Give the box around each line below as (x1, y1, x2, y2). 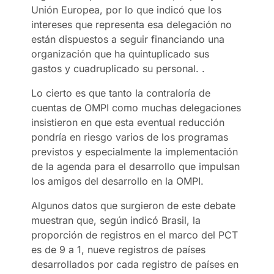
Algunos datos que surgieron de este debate (31, 199, 236, 212)
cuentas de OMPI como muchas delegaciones (31, 101, 242, 114)
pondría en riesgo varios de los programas (31, 130, 229, 143)
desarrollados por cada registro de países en (31, 257, 239, 270)
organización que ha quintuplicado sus (31, 47, 210, 60)
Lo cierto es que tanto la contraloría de (31, 86, 211, 99)
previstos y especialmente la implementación (31, 145, 239, 158)
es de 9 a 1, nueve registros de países (31, 243, 206, 256)
